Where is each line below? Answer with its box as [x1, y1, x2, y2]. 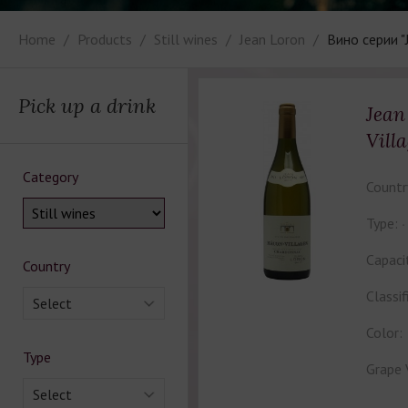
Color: [365, 323, 403, 342]
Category [23, 168, 78, 186]
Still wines [154, 30, 218, 48]
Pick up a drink [18, 93, 156, 118]
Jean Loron [240, 30, 305, 48]
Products [77, 30, 132, 48]
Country [23, 257, 70, 275]
